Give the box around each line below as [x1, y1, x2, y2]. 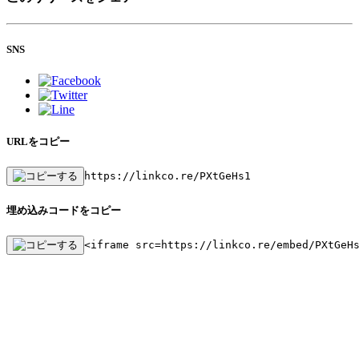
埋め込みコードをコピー [6, 204, 121, 217]
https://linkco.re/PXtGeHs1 [84, 170, 251, 183]
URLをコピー [6, 135, 70, 147]
